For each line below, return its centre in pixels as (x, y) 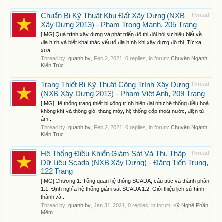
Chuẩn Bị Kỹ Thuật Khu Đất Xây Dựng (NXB (113, 16)
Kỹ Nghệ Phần (191, 205)
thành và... (53, 197)
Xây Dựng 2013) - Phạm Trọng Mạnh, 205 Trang (119, 25)
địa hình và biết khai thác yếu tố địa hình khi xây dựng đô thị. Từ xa (121, 42)
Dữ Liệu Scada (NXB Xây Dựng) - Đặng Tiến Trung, (124, 163)
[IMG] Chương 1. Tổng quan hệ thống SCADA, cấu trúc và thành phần (125, 181)
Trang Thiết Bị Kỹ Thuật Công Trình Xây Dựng (115, 85)
